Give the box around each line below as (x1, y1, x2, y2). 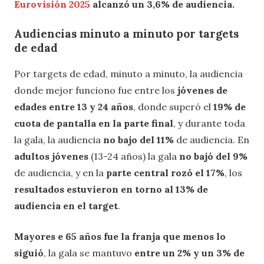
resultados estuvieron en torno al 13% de (14, 183, 208, 196)
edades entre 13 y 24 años (14, 101, 133, 113)
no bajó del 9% (179, 150, 247, 163)
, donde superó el (133, 101, 213, 113)
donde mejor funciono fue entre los (14, 84, 175, 97)
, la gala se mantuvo (44, 247, 134, 259)
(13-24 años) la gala (88, 150, 179, 163)
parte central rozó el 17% (106, 167, 225, 179)
